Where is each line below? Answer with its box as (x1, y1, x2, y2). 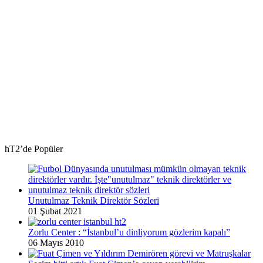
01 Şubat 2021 (28, 205, 82, 216)
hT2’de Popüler (5, 143, 63, 154)
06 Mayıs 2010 (28, 237, 84, 248)
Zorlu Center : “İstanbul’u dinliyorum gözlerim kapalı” (28, 227, 230, 237)
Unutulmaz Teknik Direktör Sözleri (28, 195, 159, 205)
